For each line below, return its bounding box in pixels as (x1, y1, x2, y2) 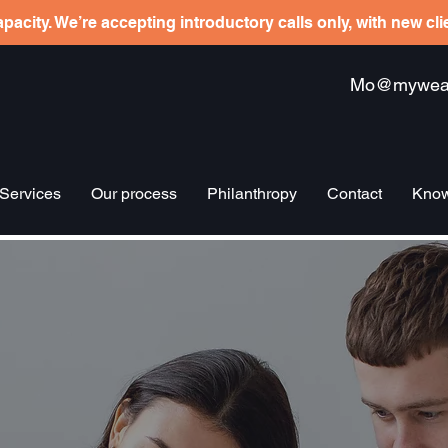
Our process (91, 184, 177, 203)
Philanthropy (207, 184, 297, 203)
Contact (327, 184, 382, 203)
